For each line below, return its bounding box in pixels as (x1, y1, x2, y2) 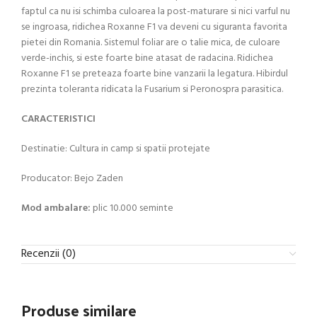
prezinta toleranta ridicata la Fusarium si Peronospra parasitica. (21, 81, 283, 98)
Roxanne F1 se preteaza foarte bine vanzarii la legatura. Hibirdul (21, 66, 288, 83)
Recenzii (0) (21, 245, 76, 264)
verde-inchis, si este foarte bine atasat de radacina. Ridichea (21, 50, 273, 67)
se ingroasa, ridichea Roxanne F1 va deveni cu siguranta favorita (21, 19, 287, 36)
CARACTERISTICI (21, 111, 98, 128)
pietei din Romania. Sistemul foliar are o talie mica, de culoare (21, 35, 280, 52)
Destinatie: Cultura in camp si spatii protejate (21, 141, 210, 158)
